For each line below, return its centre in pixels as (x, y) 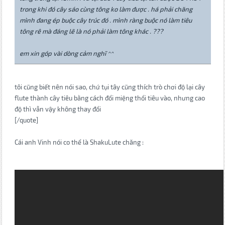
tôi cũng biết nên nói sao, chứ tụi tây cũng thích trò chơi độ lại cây (109, 87)
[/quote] (26, 120)
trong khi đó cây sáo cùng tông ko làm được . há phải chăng (106, 9)
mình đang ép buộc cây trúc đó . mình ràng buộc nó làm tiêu (105, 20)
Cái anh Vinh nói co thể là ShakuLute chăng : (79, 142)
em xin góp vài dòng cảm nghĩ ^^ (66, 53)
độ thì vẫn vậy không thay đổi (58, 109)
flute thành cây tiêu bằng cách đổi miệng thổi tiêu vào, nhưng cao (109, 98)
